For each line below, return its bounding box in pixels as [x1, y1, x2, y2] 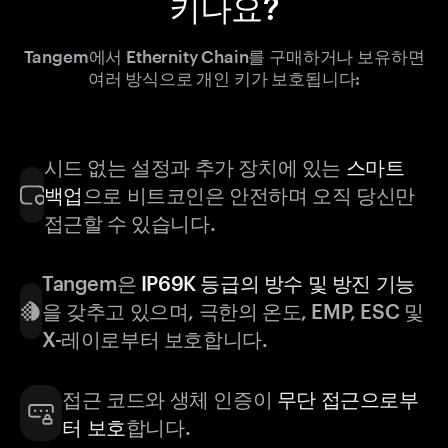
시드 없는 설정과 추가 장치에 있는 [43, 155, 346, 180]
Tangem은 [41, 271, 141, 296]
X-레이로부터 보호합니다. [41, 327, 268, 352]
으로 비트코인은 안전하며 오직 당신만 [82, 183, 415, 208]
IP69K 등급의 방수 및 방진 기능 [140, 271, 415, 296]
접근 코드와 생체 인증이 [62, 387, 277, 412]
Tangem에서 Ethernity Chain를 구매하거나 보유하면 [23, 46, 425, 67]
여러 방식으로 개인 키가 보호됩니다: [87, 68, 361, 89]
